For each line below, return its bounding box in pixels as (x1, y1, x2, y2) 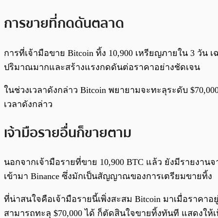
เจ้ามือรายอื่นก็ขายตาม (4, 122, 131, 144)
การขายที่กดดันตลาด (4, 13, 124, 35)
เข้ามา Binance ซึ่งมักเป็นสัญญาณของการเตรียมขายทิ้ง (4, 171, 212, 182)
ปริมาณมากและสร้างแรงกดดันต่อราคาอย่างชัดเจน (4, 62, 200, 72)
